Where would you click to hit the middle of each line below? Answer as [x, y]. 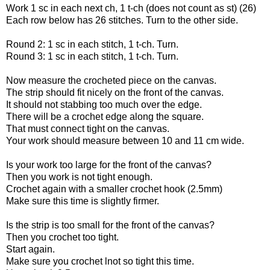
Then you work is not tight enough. [80, 177]
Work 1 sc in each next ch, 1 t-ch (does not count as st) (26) [131, 8]
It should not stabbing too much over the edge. [104, 104]
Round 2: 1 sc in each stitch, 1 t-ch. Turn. [92, 44]
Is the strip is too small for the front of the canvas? [111, 225]
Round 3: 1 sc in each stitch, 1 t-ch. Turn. [92, 56]
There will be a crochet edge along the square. [105, 116]
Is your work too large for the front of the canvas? [111, 165]
